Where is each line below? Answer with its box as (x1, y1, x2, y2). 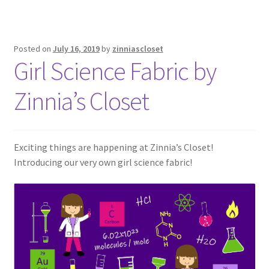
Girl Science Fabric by (13, 55, 216, 86)
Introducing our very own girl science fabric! (13, 156, 192, 168)
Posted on (13, 43, 53, 54)
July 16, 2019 (52, 43, 100, 54)
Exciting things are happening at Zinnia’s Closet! (13, 141, 213, 153)
